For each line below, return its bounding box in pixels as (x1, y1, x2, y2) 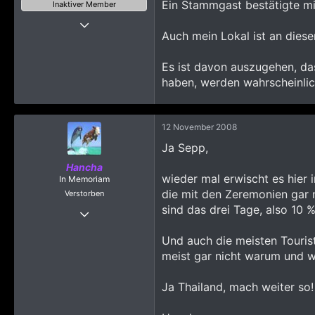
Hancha (65, 161, 103, 173)
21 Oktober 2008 (81, 205, 147, 215)
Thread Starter (53, 11, 115, 22)
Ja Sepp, (162, 141, 208, 155)
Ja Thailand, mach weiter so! (162, 280, 314, 294)
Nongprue (108, 97, 147, 108)
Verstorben (64, 188, 104, 198)
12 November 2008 (162, 122, 237, 132)
